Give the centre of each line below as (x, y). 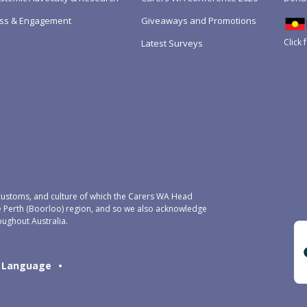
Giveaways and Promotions (199, 20)
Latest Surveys (172, 43)
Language (26, 265)
